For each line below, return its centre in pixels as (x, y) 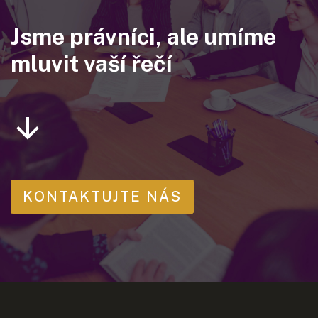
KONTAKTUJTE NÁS (102, 197)
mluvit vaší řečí (92, 64)
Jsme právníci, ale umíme (143, 37)
